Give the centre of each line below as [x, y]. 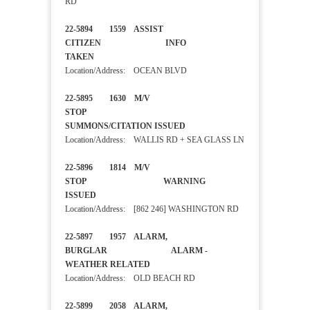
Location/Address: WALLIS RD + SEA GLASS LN [155, 140]
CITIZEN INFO [126, 43]
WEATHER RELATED [128, 265]
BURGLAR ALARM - [136, 251]
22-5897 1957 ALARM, [116, 237]
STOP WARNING [135, 182]
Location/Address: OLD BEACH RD [130, 279]
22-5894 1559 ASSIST [114, 29]
